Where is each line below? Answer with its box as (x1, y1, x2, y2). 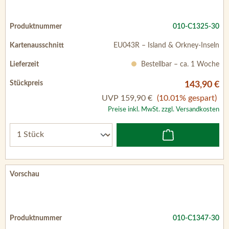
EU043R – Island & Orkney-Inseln (113, 41, 219, 49)
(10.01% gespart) (157, 94, 217, 102)
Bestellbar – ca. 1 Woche (139, 60, 219, 68)
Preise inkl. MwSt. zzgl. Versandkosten (108, 106, 219, 112)
